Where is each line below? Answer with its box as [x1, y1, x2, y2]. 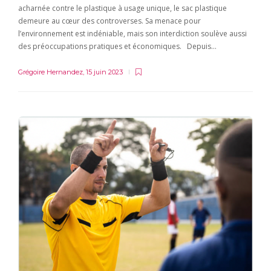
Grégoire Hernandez [18, 67, 83, 76]
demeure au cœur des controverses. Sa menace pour [18, 15, 201, 26]
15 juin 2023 [86, 67, 123, 76]
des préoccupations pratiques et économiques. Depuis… [18, 41, 217, 51]
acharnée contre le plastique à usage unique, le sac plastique [18, 2, 227, 13]
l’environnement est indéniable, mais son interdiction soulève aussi [18, 28, 247, 39]
